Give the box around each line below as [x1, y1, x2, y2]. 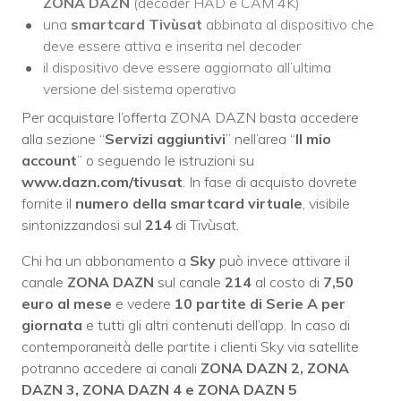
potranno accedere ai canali [21, 359, 197, 378]
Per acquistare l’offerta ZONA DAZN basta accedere [21, 108, 359, 127]
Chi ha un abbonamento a [21, 252, 190, 270]
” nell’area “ [226, 130, 295, 149]
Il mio [295, 130, 331, 149]
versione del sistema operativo [43, 80, 236, 98]
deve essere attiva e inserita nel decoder [43, 37, 301, 55]
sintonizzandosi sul [21, 216, 145, 235]
